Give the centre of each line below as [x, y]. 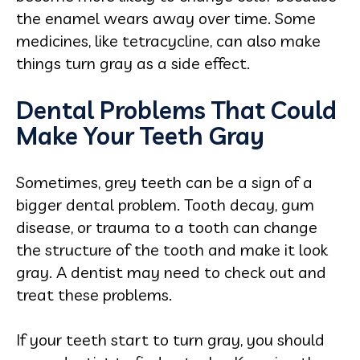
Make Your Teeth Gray [140, 135]
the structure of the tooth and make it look [172, 249]
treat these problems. [94, 294]
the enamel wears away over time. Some [166, 18]
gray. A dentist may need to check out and [171, 272]
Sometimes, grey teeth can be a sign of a [164, 182]
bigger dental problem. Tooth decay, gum [165, 204]
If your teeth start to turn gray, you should [170, 339]
